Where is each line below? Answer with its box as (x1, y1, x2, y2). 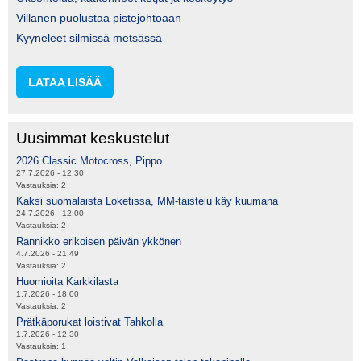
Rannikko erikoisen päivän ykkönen (16, 235, 181, 248)
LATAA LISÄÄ (28, 76, 102, 89)
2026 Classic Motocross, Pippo (16, 155, 162, 168)
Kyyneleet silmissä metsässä (16, 31, 162, 45)
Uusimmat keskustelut (16, 130, 169, 147)
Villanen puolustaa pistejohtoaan (16, 11, 181, 25)
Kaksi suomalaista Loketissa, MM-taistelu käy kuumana (16, 195, 278, 208)
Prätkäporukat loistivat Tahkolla (16, 316, 163, 329)
